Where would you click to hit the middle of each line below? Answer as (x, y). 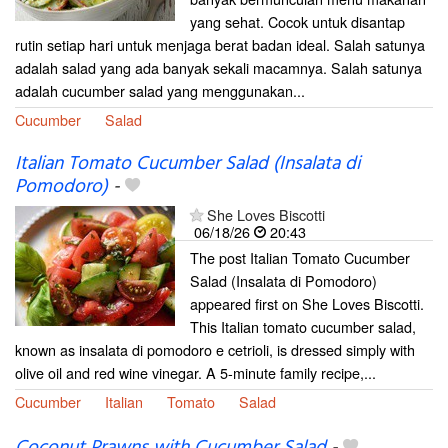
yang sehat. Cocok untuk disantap (297, 21)
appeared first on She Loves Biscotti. (307, 304)
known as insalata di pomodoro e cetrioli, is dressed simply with (215, 350)
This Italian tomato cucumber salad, (303, 327)
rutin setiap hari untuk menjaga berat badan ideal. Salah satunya (220, 44)
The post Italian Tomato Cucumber (300, 258)
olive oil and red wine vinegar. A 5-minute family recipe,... (195, 373)
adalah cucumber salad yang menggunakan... (160, 90)
